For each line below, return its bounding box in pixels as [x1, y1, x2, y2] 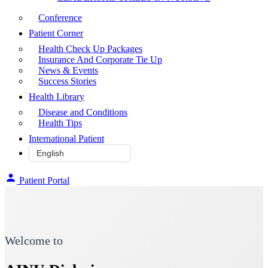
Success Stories [38, 75, 96, 86]
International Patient [29, 133, 104, 144]
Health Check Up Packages [38, 43, 142, 54]
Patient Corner [29, 28, 83, 38]
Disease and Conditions [38, 106, 127, 117]
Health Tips [38, 117, 82, 128]
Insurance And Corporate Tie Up [38, 54, 162, 65]
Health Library [29, 91, 84, 102]
